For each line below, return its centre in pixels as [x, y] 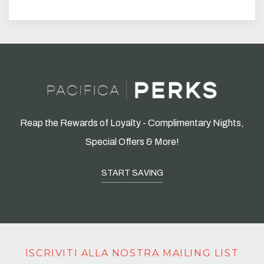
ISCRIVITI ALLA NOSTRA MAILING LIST [132, 253]
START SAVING [132, 173]
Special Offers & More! [132, 142]
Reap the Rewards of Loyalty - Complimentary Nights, [132, 123]
